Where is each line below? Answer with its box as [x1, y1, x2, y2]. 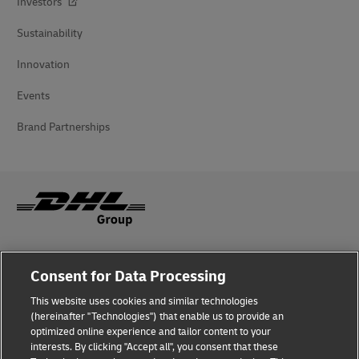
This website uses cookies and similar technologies [30, 295, 259, 308]
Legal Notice [17, 280, 78, 295]
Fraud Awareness [17, 249, 99, 264]
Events [17, 88, 50, 103]
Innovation [17, 57, 70, 71]
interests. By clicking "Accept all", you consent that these [30, 341, 279, 353]
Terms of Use [17, 312, 79, 326]
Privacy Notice [17, 343, 87, 357]
